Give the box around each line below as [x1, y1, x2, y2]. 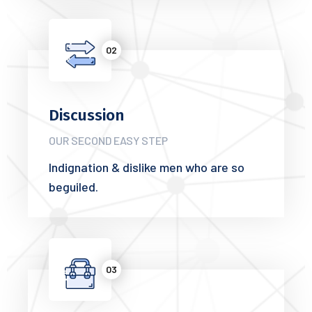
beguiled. [49, 178, 98, 194]
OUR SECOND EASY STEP [49, 133, 168, 147]
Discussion [49, 105, 124, 125]
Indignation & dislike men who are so [49, 159, 244, 175]
